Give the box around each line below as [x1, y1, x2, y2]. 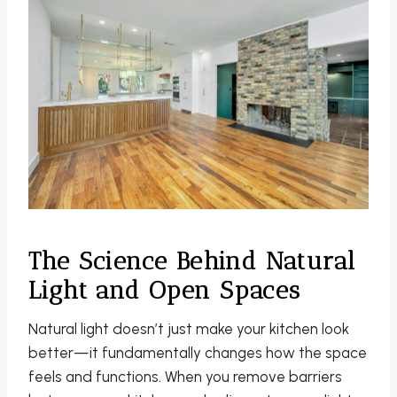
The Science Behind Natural [28, 246, 356, 276]
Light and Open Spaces [28, 276, 301, 306]
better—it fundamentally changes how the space [28, 344, 367, 362]
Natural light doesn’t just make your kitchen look [28, 320, 349, 339]
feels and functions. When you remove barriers [28, 368, 342, 386]
